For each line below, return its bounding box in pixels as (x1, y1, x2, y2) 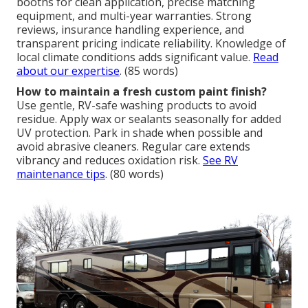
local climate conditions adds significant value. (16, 49, 253, 65)
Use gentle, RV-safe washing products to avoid (16, 98, 256, 113)
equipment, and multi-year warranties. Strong (16, 8, 252, 24)
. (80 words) (105, 166, 164, 182)
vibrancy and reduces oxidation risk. (16, 153, 203, 168)
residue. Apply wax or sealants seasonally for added (16, 111, 281, 127)
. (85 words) (120, 63, 178, 79)
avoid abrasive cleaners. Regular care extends (16, 139, 250, 155)
